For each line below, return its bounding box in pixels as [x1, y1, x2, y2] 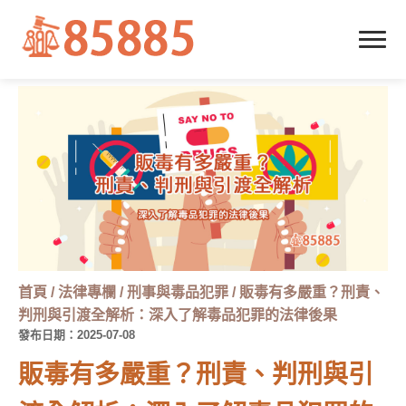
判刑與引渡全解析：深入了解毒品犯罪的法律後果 [18, 307, 337, 323]
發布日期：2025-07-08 [18, 328, 135, 342]
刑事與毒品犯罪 [127, 285, 232, 300]
